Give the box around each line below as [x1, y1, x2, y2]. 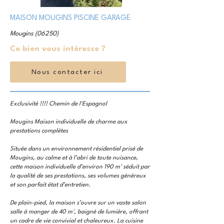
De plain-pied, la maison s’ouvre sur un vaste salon [10, 200, 146, 206]
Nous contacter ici [31, 68, 103, 75]
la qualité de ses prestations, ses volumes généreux [10, 173, 146, 179]
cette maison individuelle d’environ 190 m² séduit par [10, 164, 150, 170]
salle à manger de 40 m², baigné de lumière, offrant [10, 209, 148, 215]
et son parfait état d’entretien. [10, 182, 90, 188]
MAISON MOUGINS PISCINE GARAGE [10, 14, 130, 22]
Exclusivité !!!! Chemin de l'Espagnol [10, 101, 107, 107]
